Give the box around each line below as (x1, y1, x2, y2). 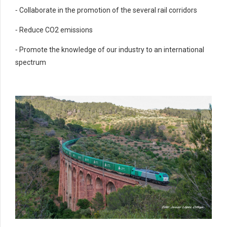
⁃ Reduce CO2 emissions (15, 26, 93, 34)
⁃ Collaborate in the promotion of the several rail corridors (15, 6, 197, 15)
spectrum (15, 58, 46, 67)
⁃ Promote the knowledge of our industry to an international (15, 46, 204, 54)
